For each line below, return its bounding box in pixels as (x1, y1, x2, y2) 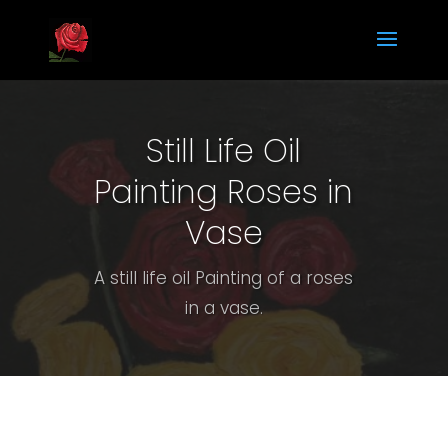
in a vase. (184, 296, 263, 321)
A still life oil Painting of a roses (94, 266, 354, 291)
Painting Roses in (94, 169, 354, 215)
